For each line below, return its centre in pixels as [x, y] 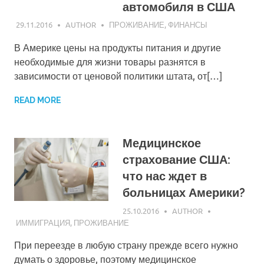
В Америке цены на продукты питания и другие [118, 47]
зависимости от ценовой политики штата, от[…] [118, 76]
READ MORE [37, 100]
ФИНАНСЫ [187, 25]
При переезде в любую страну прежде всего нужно [126, 244]
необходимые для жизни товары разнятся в [110, 62]
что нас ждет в [165, 176]
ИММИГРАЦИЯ [43, 222]
